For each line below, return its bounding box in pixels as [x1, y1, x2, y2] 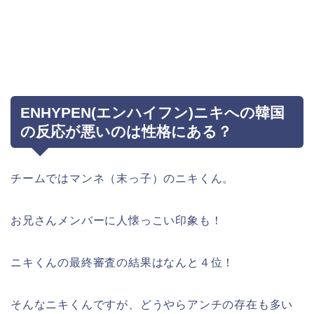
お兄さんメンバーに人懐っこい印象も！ [11, 214, 223, 227]
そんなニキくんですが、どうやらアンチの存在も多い [11, 299, 294, 311]
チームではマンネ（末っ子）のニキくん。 [11, 172, 235, 185]
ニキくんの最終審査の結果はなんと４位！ [11, 257, 235, 269]
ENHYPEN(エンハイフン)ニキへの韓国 [20, 104, 285, 121]
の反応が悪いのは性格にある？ [20, 123, 232, 140]
